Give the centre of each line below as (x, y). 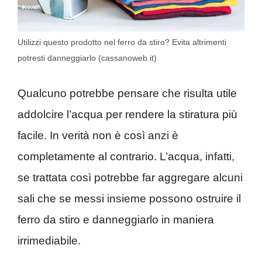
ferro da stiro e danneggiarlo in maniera (116, 219)
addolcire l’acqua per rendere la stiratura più (127, 114)
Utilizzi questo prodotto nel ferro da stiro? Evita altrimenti (122, 42)
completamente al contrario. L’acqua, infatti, (126, 156)
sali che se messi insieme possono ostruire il (129, 198)
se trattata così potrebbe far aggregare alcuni (130, 177)
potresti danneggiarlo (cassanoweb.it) (87, 58)
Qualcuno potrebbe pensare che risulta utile (127, 93)
